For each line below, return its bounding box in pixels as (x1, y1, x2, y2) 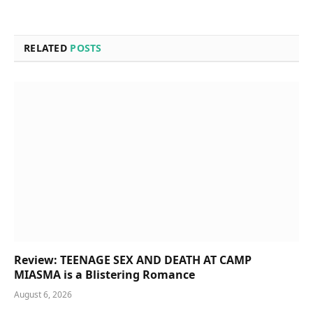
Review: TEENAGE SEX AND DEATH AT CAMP (14, 252, 252, 268)
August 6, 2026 (14, 289, 72, 301)
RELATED (24, 41, 71, 54)
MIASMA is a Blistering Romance (14, 267, 195, 283)
